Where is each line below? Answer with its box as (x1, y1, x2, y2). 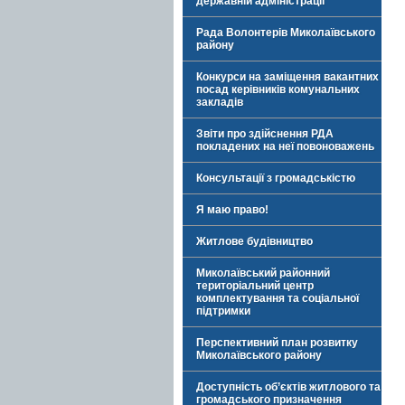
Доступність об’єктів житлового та (196, 381, 381, 393)
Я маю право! (196, 203, 268, 216)
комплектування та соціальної (196, 292, 359, 305)
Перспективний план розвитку (196, 336, 358, 349)
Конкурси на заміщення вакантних (196, 71, 379, 83)
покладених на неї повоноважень (196, 140, 374, 153)
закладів (196, 96, 243, 108)
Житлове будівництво (196, 235, 313, 248)
